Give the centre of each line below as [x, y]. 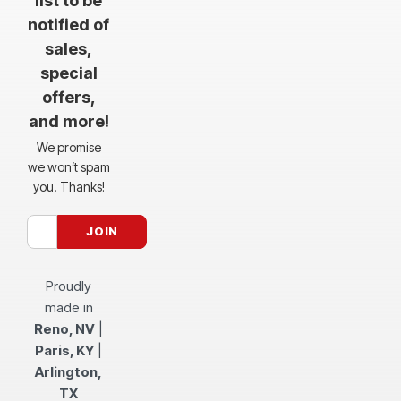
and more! [68, 121]
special [68, 73]
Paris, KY [65, 350]
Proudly [69, 286]
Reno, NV [65, 328]
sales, [69, 48]
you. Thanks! [68, 186]
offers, [68, 97]
